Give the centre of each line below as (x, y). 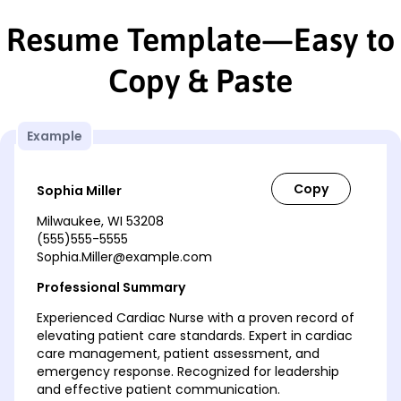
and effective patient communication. (158, 389)
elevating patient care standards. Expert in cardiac (195, 335)
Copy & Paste (200, 80)
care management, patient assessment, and (178, 353)
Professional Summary (111, 287)
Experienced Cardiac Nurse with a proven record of (196, 317)
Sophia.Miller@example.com (124, 256)
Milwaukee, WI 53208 (100, 221)
